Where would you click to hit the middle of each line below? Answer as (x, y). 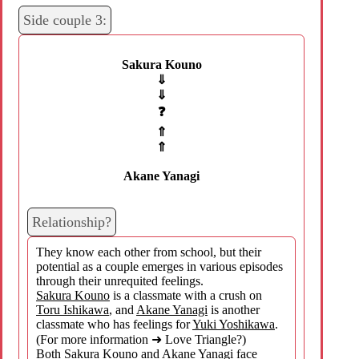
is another (234, 309)
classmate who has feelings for (114, 324)
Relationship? (72, 222)
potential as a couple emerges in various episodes (159, 266)
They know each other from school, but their (149, 252)
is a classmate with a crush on (186, 295)
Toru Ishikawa (73, 309)
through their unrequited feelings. (120, 280)
